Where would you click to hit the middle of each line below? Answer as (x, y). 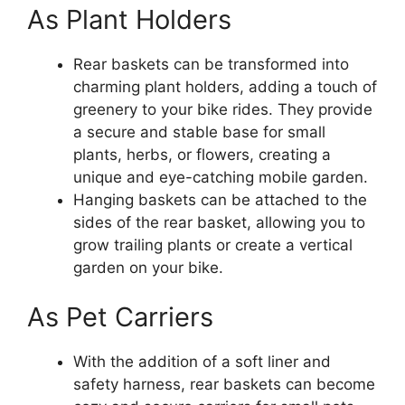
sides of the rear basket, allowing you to (219, 222)
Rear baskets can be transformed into (211, 64)
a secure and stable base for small (199, 132)
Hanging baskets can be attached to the (220, 199)
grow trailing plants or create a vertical (213, 245)
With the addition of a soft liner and (202, 362)
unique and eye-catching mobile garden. (221, 177)
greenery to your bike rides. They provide (223, 109)
